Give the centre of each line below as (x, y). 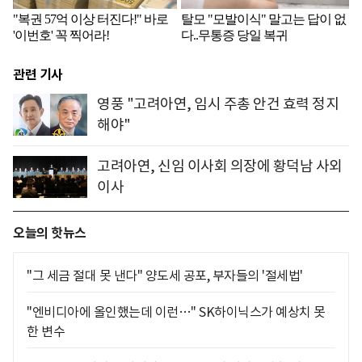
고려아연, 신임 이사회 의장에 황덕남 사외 (220, 166)
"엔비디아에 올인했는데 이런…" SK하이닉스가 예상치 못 (176, 312)
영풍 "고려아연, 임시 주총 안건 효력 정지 (218, 104)
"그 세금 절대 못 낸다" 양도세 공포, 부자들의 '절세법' (165, 276)
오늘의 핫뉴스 (50, 234)
